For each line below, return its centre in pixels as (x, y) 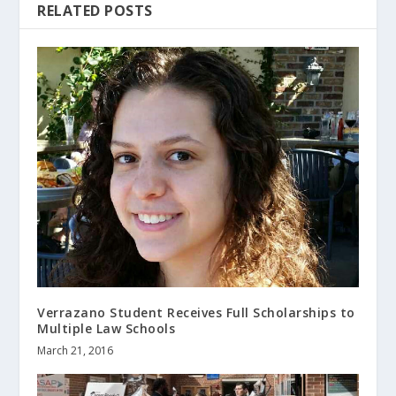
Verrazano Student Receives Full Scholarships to (196, 313)
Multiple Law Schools (107, 329)
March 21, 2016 (76, 351)
